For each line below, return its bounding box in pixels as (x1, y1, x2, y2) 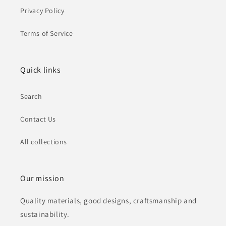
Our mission (20, 173, 65, 184)
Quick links (20, 65, 61, 75)
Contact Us (20, 115, 56, 124)
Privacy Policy (20, 6, 65, 15)
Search (20, 92, 42, 101)
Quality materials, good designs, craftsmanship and (20, 196, 197, 205)
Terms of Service (20, 29, 73, 38)
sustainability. (20, 209, 70, 219)
